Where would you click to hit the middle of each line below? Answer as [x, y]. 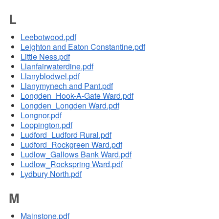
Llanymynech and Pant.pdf [66, 86]
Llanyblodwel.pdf [50, 76]
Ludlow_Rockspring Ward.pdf [71, 164]
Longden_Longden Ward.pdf [70, 106]
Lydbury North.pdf [51, 174]
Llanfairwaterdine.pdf [57, 66]
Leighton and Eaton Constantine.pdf [83, 47]
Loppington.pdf [46, 125]
